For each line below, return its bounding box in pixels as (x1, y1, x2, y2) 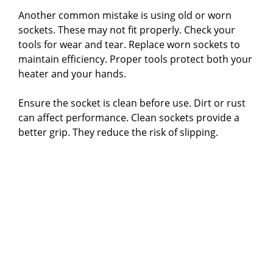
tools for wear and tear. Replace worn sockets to (18, 37, 240, 51)
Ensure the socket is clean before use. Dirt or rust (18, 96, 246, 110)
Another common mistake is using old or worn (18, 8, 232, 22)
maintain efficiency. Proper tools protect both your (18, 52, 252, 66)
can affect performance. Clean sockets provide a (18, 110, 239, 124)
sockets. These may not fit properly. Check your (18, 23, 235, 37)
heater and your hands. (18, 66, 126, 80)
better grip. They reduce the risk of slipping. (18, 125, 218, 139)
